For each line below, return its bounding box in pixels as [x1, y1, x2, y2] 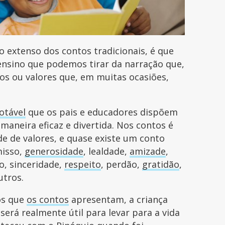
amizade [130, 145, 166, 157]
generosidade [25, 145, 84, 157]
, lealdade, [83, 145, 130, 157]
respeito [64, 158, 101, 170]
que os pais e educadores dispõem [26, 105, 178, 118]
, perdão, [101, 158, 143, 170]
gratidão [142, 158, 180, 170]
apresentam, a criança [69, 193, 168, 205]
